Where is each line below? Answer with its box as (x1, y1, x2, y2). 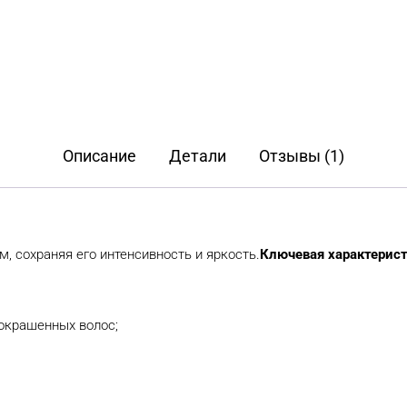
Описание (63, 145, 136, 165)
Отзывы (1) (259, 145, 344, 165)
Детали (169, 145, 226, 165)
